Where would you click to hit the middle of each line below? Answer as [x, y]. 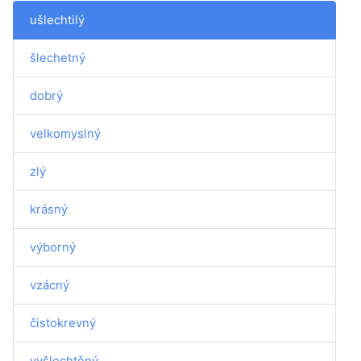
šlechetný [58, 58]
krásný [49, 209]
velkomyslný [65, 133]
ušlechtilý [57, 20]
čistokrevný [63, 323]
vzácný [50, 285]
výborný [53, 247]
